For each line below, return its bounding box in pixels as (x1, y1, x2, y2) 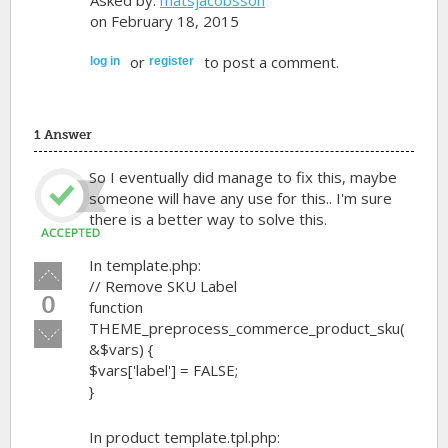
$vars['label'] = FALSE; (89, 359, 239, 380)
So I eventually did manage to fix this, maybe (89, 166, 398, 187)
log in (90, 53, 120, 68)
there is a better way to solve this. (89, 208, 328, 229)
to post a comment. (200, 52, 339, 72)
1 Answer (34, 126, 93, 142)
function (89, 296, 144, 317)
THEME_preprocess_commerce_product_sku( (89, 317, 406, 338)
